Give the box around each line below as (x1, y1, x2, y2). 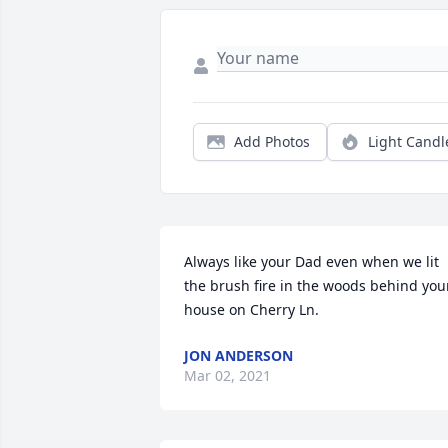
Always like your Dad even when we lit (184, 252, 439, 272)
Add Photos (234, 132, 310, 152)
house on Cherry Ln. (184, 300, 319, 320)
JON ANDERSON (184, 346, 293, 366)
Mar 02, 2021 (184, 366, 271, 386)
